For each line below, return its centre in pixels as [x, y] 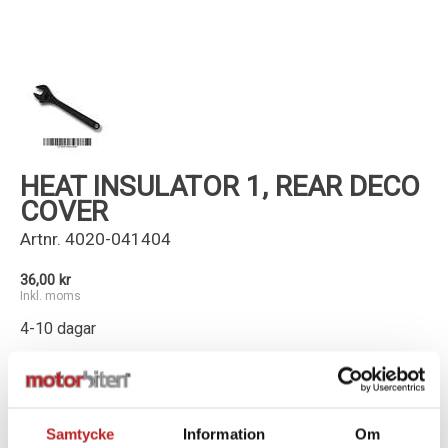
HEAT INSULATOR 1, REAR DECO [220, 186]
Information [224, 433]
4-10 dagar [58, 328]
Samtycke [80, 433]
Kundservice [375, 27]
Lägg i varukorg [194, 398]
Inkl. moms [50, 296]
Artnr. [40, 239]
